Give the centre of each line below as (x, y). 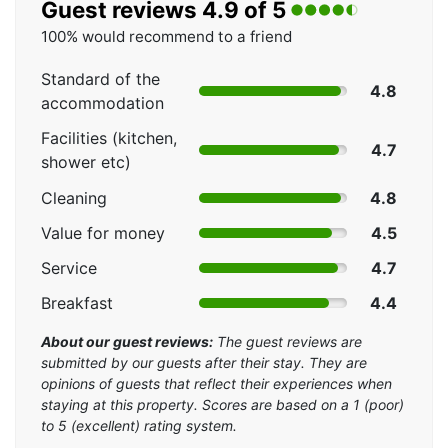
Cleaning (74, 197)
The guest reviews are (287, 342)
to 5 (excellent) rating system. (139, 426)
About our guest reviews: (127, 342)
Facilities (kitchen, (109, 138)
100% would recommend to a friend (166, 37)
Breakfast (77, 303)
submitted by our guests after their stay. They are (204, 363)
